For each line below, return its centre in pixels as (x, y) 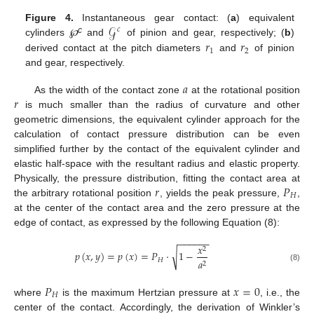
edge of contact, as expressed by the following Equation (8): (147, 222)
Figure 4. (49, 18)
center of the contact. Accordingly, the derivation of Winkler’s (157, 307)
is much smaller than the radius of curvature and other (159, 104)
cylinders (48, 33)
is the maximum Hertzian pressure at (146, 292)
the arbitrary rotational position (85, 192)
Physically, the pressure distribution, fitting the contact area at (157, 178)
